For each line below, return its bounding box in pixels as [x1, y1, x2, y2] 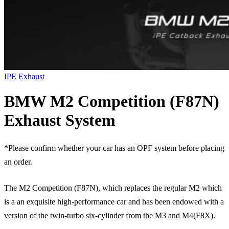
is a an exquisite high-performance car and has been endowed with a [4, 197, 224, 206]
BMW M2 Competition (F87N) [4, 92, 219, 111]
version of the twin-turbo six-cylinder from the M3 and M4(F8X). [4, 211, 215, 220]
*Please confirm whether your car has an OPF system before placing [4, 143, 224, 152]
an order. [4, 157, 32, 166]
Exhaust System [4, 111, 116, 130]
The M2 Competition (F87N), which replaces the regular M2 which [4, 183, 222, 192]
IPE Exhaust [4, 72, 44, 81]
